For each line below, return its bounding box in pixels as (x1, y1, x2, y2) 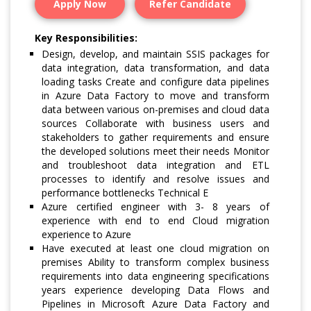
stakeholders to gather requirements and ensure (42, 131, 269, 144)
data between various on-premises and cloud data (42, 103, 269, 117)
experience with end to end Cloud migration (42, 214, 269, 228)
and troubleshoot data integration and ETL (42, 158, 269, 172)
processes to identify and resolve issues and (42, 172, 269, 186)
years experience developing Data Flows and (42, 283, 269, 297)
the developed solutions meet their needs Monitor (42, 144, 269, 158)
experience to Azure (42, 228, 132, 242)
